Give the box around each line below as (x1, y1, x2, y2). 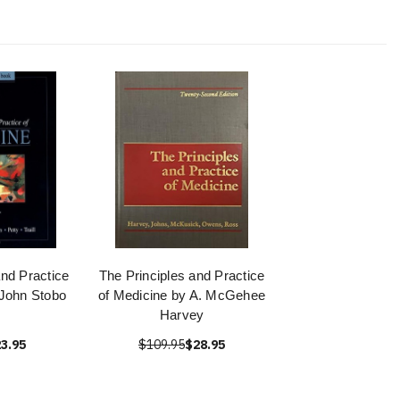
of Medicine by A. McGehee (97, 287, 266, 304)
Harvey (159, 307, 204, 323)
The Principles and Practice (98, 268, 265, 284)
